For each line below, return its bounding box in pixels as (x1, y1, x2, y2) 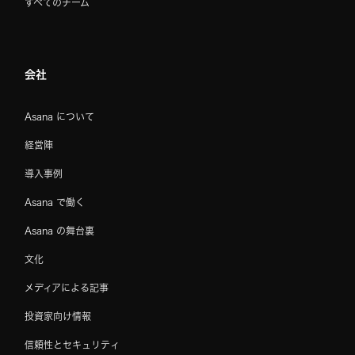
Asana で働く (25, 197, 85, 208)
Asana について (25, 112, 94, 122)
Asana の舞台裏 (25, 226, 94, 236)
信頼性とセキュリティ (25, 340, 120, 350)
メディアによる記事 (25, 283, 109, 293)
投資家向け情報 (25, 311, 91, 322)
